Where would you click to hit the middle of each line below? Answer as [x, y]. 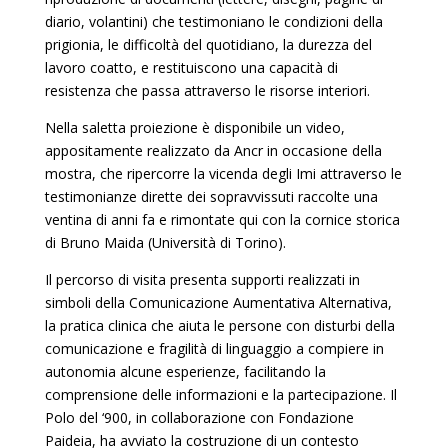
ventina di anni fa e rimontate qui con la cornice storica [222, 219]
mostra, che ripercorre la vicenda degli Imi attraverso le [223, 173]
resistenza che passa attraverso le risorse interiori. [209, 90]
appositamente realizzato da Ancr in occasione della [213, 150]
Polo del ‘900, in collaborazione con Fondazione [199, 417]
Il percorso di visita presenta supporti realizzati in [202, 279]
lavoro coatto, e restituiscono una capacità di [191, 67]
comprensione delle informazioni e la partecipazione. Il [220, 394]
